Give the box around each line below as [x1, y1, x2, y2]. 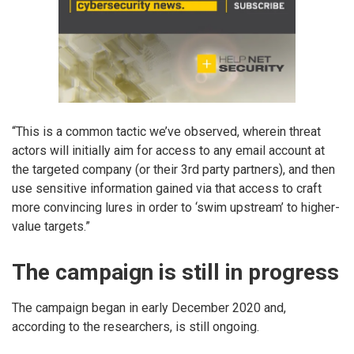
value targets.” [12, 218, 90, 234]
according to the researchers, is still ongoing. [12, 318, 259, 334]
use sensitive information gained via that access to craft [12, 180, 322, 196]
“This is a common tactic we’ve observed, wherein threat [12, 123, 321, 139]
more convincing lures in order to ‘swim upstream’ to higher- [12, 199, 340, 215]
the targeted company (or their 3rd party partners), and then [12, 161, 335, 177]
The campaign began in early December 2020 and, [12, 299, 286, 315]
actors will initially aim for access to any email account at [12, 142, 325, 158]
